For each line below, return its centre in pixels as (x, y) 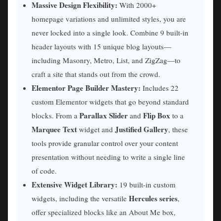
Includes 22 (160, 88)
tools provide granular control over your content (105, 143)
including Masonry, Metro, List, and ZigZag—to (106, 60)
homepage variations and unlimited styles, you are (109, 19)
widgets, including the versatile (80, 199)
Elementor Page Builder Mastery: (86, 88)
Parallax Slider (104, 116)
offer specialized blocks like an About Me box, (104, 212)
